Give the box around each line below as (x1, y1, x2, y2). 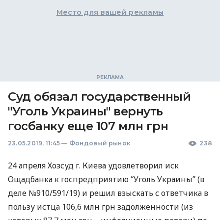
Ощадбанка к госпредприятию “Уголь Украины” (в (8, 174, 204, 185)
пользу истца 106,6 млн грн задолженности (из (8, 201, 193, 212)
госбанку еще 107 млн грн (8, 119, 168, 133)
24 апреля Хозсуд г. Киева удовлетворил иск (8, 160, 179, 171)
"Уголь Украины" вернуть (8, 104, 163, 118)
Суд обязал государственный (8, 89, 191, 104)
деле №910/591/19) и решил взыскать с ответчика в (8, 188, 208, 198)
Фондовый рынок (69, 139, 131, 147)
